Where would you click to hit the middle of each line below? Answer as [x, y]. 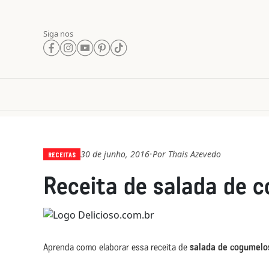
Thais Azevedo [195, 154]
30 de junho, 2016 [115, 154]
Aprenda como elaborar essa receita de [116, 247]
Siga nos [58, 33]
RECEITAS [62, 154]
